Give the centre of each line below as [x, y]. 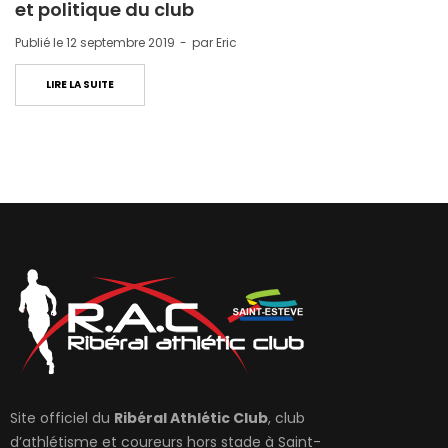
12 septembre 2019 [120, 43]
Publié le [40, 43]
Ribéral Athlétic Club [191, 418]
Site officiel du [62, 418]
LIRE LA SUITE [80, 85]
